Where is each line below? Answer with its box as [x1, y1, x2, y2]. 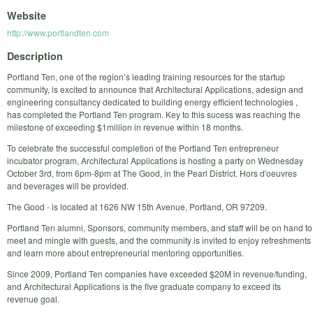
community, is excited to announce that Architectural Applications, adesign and [7, 82, 303, 95]
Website [7, 8, 46, 23]
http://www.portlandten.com [7, 27, 109, 39]
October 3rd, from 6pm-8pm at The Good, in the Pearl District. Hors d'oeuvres [7, 166, 297, 179]
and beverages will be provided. [7, 179, 129, 191]
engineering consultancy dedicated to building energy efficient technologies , [7, 95, 298, 108]
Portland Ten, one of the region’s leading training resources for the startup [7, 70, 285, 82]
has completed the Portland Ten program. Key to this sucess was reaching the [7, 108, 300, 120]
